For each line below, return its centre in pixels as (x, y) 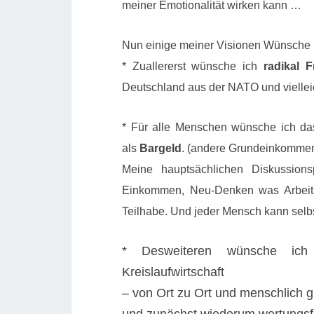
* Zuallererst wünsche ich (193, 66)
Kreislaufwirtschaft (173, 272)
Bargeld (161, 148)
